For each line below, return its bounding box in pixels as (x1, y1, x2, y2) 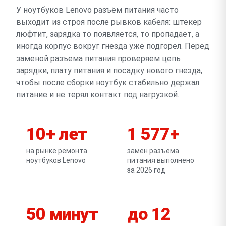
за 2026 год (127, 165, 165, 174)
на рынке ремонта (26, 146, 87, 155)
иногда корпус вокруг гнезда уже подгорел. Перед (16, 41, 209, 51)
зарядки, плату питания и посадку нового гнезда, (16, 65, 202, 75)
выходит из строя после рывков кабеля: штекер (16, 17, 202, 27)
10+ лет (26, 123, 87, 144)
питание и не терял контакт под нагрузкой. (16, 89, 179, 99)
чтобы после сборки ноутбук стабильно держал (16, 77, 199, 87)
